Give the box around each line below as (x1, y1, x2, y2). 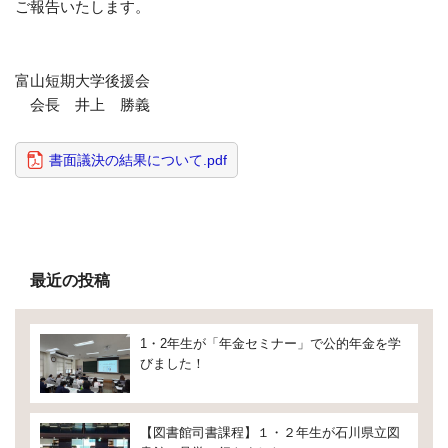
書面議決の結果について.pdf (49, 152, 227, 168)
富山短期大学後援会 (15, 72, 150, 89)
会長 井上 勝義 (15, 96, 150, 113)
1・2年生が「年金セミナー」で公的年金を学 (140, 336, 401, 351)
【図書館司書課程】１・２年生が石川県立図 (140, 425, 400, 441)
